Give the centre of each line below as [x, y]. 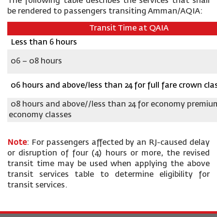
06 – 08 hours [37, 62]
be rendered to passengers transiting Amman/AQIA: [105, 12]
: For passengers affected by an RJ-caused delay [118, 143]
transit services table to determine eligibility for [108, 175]
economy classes [41, 115]
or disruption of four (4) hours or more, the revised [108, 154]
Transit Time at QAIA [130, 29]
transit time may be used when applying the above [108, 164]
